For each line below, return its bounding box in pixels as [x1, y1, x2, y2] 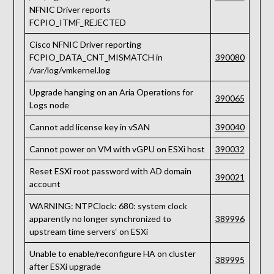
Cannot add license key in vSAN [29, 122, 150, 133]
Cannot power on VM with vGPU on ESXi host [29, 144, 205, 155]
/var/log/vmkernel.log [29, 65, 110, 76]
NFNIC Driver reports [29, 4, 111, 15]
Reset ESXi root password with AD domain [29, 166, 191, 177]
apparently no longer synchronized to [29, 213, 171, 224]
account [29, 179, 61, 190]
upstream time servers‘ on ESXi [29, 226, 148, 237]
